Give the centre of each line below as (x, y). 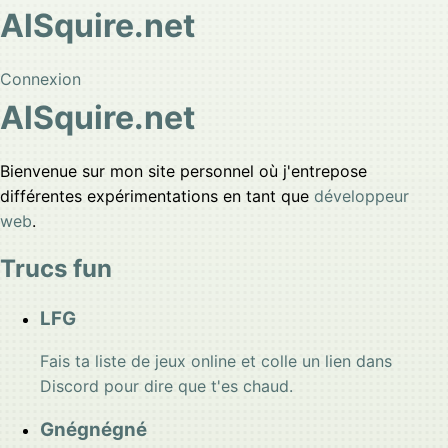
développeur (361, 196)
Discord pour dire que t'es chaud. (166, 386)
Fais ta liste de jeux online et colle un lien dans (216, 361)
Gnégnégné (93, 429)
